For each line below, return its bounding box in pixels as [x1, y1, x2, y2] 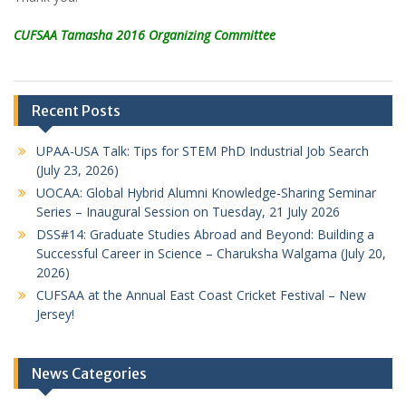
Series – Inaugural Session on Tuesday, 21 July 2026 [36, 203, 340, 220]
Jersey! [36, 305, 74, 323]
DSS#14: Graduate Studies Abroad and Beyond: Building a [36, 226, 374, 243]
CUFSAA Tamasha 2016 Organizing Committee [14, 26, 275, 43]
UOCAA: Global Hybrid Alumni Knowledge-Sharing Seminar [36, 184, 376, 201]
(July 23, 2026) [36, 161, 119, 179]
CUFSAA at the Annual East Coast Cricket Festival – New [36, 286, 366, 304]
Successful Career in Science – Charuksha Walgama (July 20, [36, 245, 386, 262]
